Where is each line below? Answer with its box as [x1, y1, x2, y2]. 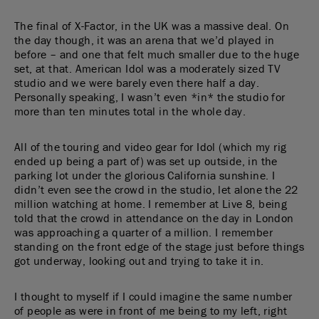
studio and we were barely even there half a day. [14, 75, 260, 90]
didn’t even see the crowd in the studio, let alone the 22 [14, 182, 298, 197]
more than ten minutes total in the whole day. [14, 104, 246, 118]
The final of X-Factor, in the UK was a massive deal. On [14, 19, 289, 33]
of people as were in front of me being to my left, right [14, 303, 288, 318]
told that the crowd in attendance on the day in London [14, 211, 294, 225]
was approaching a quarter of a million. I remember [14, 225, 273, 239]
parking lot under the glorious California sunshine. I [14, 168, 276, 182]
